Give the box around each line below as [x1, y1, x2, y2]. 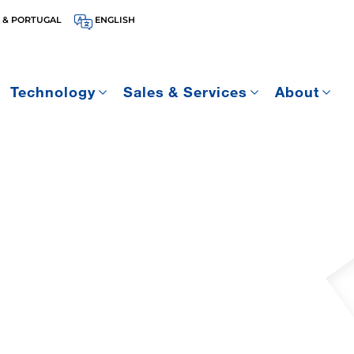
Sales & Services [122, 83, 248, 101]
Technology [9, 83, 96, 101]
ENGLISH [95, 13, 135, 25]
